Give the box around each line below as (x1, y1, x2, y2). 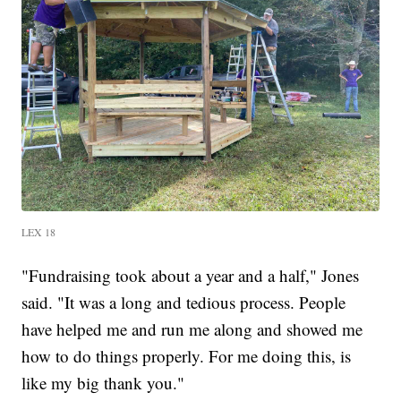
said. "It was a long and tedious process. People (21, 290, 346, 313)
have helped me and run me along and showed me (21, 317, 363, 340)
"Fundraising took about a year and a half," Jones (21, 263, 360, 286)
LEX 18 (21, 224, 56, 239)
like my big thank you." (21, 371, 185, 394)
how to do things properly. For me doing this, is (21, 344, 352, 367)
